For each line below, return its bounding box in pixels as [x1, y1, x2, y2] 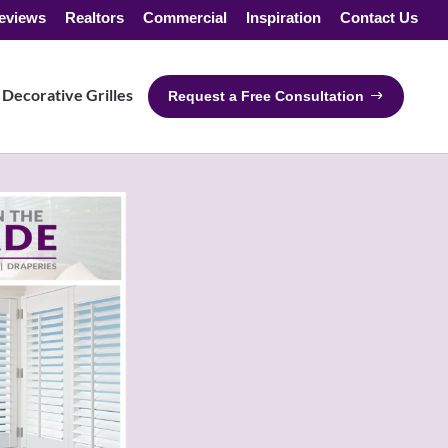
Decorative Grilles [2, 85, 133, 104]
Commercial [143, 8, 227, 26]
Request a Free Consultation [168, 88, 364, 104]
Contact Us [340, 8, 418, 26]
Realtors [65, 8, 124, 26]
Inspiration [246, 8, 321, 26]
